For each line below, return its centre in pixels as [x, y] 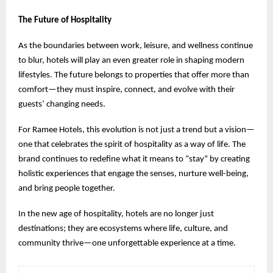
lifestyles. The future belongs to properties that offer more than [134, 75]
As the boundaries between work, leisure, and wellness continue [136, 46]
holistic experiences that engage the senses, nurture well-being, [133, 174]
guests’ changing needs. [62, 104]
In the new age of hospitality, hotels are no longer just [116, 214]
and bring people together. [67, 188]
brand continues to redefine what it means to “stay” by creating [134, 159]
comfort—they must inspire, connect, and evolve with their [126, 90]
